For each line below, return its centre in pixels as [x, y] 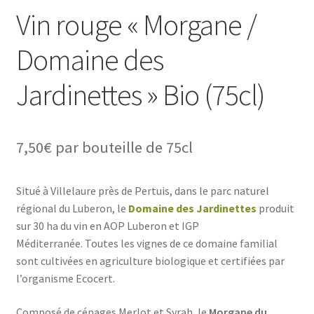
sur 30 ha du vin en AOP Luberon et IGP [107, 226]
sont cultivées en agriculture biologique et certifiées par [150, 261]
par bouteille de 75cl [124, 148]
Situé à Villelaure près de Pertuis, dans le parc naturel [142, 191]
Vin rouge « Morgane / [136, 25]
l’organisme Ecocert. [65, 279]
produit [275, 209]
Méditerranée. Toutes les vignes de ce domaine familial [146, 244]
